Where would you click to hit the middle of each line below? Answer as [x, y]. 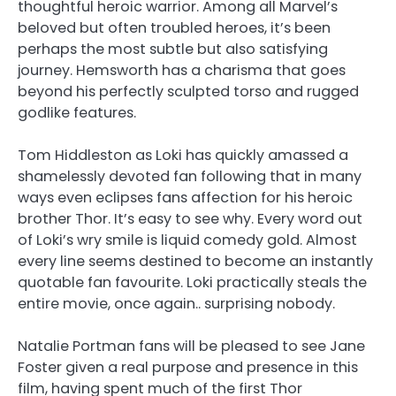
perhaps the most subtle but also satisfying [173, 49]
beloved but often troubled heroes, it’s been [174, 28]
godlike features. [77, 113]
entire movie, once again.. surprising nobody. [176, 304]
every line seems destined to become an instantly [195, 262]
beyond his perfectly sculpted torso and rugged [188, 92]
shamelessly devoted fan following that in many [190, 177]
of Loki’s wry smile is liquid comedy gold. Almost [187, 240]
